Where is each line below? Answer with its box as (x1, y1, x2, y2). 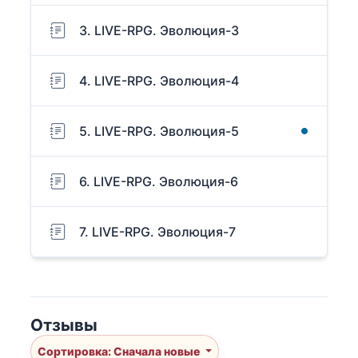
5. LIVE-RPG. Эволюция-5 (79, 123, 239, 140)
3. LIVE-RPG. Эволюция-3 (79, 22, 239, 39)
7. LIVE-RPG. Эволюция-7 (79, 224, 236, 241)
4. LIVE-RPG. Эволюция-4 (79, 73, 239, 89)
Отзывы (30, 315, 97, 336)
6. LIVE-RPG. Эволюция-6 (79, 173, 238, 190)
